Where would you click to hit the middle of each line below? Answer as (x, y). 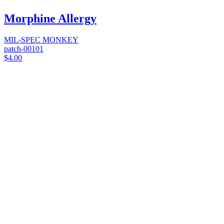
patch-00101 (24, 48)
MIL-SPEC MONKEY (41, 39)
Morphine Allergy (50, 18)
